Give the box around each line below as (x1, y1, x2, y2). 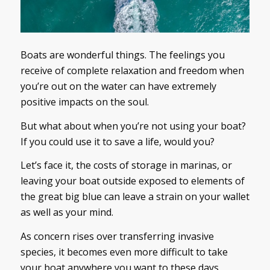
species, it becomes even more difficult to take (20, 245, 228, 259)
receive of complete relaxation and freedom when (20, 64, 244, 78)
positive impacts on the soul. (20, 95, 149, 109)
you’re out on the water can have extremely (20, 80, 216, 93)
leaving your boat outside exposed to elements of (20, 174, 245, 188)
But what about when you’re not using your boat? (20, 119, 246, 133)
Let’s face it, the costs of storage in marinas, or (20, 159, 232, 172)
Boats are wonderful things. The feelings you (20, 48, 225, 62)
